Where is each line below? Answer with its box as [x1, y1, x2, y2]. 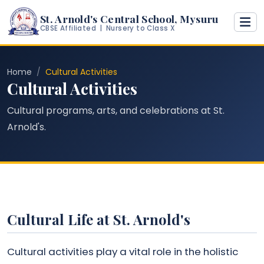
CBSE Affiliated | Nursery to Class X [40, 23, 176, 33]
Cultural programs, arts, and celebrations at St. [7, 104, 225, 118]
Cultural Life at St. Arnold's [7, 210, 190, 229]
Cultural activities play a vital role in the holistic [7, 245, 238, 259]
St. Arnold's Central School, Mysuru [40, 11, 219, 25]
